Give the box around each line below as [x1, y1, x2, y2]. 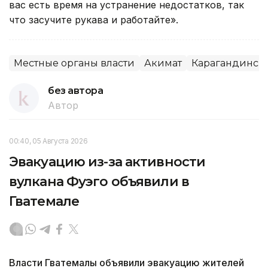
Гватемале [9, 193, 80, 209]
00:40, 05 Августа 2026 [9, 136, 88, 145]
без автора [48, 84, 103, 96]
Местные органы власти [14, 57, 135, 69]
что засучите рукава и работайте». [9, 13, 178, 26]
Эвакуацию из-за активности [9, 153, 206, 170]
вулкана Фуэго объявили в [9, 173, 189, 190]
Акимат [144, 57, 182, 69]
